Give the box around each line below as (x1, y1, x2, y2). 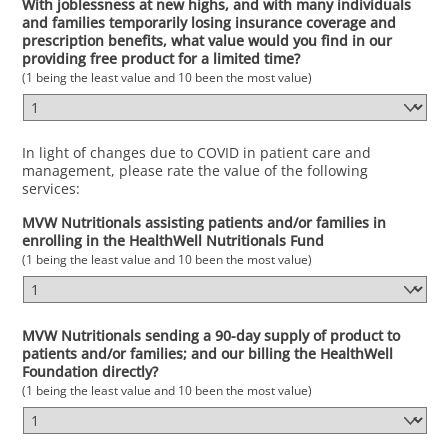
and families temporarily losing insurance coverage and (22, 12, 397, 32)
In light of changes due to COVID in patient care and (22, 142, 372, 162)
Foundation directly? (22, 362, 159, 382)
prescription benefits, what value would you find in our (22, 30, 393, 50)
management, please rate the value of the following (22, 160, 369, 180)
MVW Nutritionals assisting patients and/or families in (22, 212, 387, 232)
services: (22, 178, 81, 198)
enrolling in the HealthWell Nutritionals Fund (22, 230, 325, 250)
